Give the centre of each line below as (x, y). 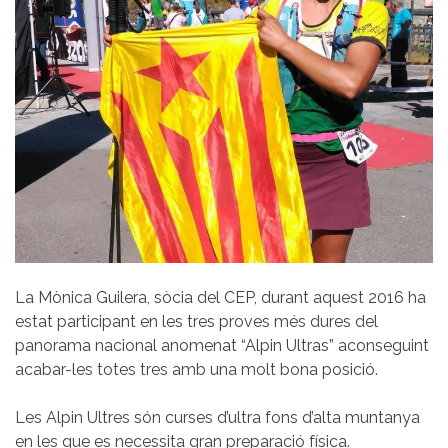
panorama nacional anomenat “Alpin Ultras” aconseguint (222, 346)
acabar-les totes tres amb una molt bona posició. (196, 370)
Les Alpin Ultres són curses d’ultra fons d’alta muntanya (217, 418)
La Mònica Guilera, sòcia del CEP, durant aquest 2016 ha (220, 298)
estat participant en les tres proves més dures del (196, 322)
